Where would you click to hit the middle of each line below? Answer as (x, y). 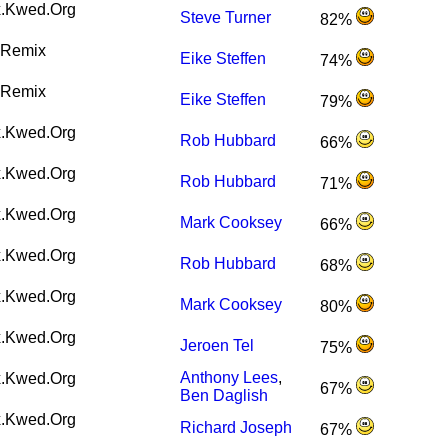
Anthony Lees (229, 378)
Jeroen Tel (217, 346)
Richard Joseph (236, 428)
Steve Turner (226, 18)
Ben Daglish (224, 396)
